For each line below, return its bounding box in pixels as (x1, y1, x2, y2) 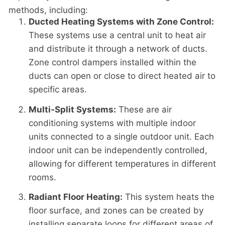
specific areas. (29, 84, 87, 94)
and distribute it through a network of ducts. (29, 43, 207, 54)
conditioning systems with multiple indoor (29, 118, 196, 128)
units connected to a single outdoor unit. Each (29, 131, 214, 142)
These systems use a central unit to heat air (29, 30, 206, 40)
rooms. (29, 172, 56, 182)
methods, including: (9, 5, 88, 15)
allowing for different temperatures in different (29, 158, 216, 169)
